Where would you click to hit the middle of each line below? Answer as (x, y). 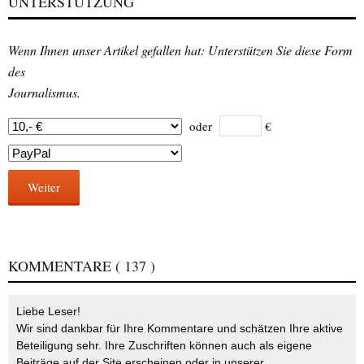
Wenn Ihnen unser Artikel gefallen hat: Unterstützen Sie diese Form (180, 50)
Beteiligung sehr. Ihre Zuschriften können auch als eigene (164, 346)
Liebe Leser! (48, 312)
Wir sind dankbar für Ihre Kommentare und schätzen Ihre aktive (180, 329)
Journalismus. (44, 93)
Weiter (44, 187)
